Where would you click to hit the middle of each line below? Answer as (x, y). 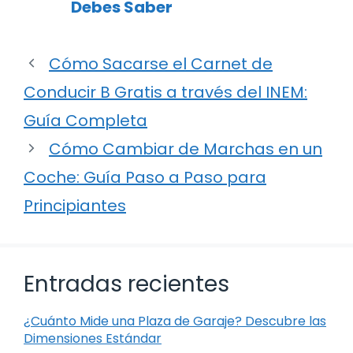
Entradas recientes (126, 284)
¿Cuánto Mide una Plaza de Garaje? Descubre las (175, 321)
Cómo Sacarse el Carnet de (161, 63)
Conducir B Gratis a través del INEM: (165, 92)
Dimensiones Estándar (93, 338)
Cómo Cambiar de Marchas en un (186, 149)
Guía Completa (85, 120)
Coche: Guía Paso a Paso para (145, 177)
